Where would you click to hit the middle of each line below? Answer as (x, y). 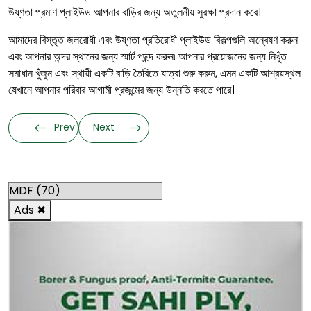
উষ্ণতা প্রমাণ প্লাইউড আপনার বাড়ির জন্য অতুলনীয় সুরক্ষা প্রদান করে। (135, 12)
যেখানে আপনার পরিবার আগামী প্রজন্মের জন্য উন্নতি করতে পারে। (121, 90)
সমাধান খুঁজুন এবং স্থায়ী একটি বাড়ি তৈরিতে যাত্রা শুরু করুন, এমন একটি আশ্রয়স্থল (154, 73)
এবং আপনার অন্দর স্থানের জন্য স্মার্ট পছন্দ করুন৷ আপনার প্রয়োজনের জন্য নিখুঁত (148, 57)
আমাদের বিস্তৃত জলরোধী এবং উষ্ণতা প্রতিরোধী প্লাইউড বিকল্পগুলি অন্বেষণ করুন (153, 40)
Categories (155, 166)
